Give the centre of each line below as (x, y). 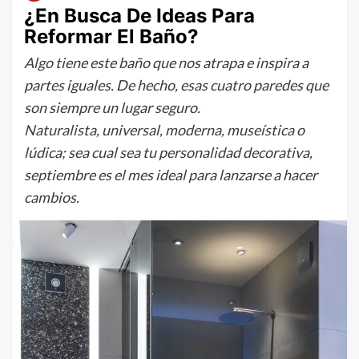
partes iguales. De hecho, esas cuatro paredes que (176, 85)
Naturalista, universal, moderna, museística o (164, 130)
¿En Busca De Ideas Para (139, 16)
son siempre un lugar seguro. (112, 107)
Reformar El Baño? (111, 36)
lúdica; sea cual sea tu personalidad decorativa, (168, 152)
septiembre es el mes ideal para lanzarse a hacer (171, 175)
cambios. (52, 197)
